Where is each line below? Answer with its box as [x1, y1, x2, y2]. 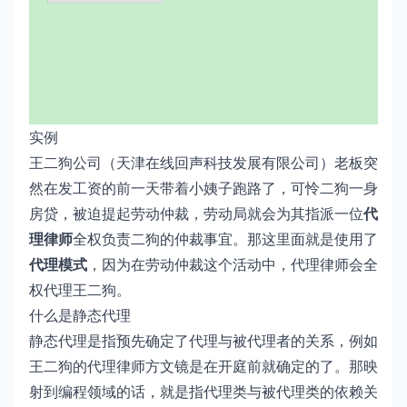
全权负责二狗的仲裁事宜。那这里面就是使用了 [73, 228, 378, 249]
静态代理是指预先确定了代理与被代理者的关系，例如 [29, 330, 378, 351]
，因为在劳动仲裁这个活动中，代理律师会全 [87, 253, 378, 274]
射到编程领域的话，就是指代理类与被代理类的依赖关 [29, 381, 378, 402]
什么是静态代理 [29, 304, 131, 325]
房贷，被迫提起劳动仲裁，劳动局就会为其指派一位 [29, 203, 363, 223]
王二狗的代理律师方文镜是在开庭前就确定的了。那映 [29, 355, 378, 376]
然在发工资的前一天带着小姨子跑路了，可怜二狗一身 [29, 177, 378, 198]
